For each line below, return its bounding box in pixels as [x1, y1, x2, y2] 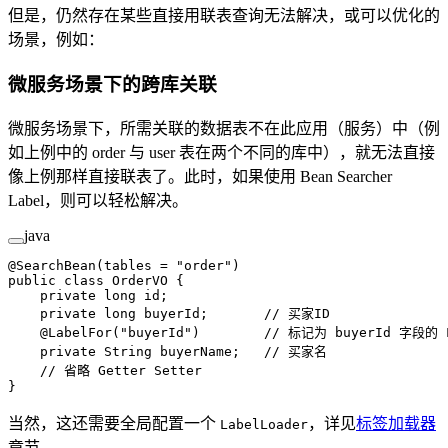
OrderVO [104, 272, 168, 288]
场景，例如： [8, 31, 104, 49]
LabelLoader [220, 416, 308, 432]
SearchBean [16, 257, 96, 273]
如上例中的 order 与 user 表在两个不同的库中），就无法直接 [8, 143, 435, 161]
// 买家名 [264, 343, 327, 359]
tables [104, 257, 152, 273]
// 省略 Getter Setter [8, 362, 202, 378]
